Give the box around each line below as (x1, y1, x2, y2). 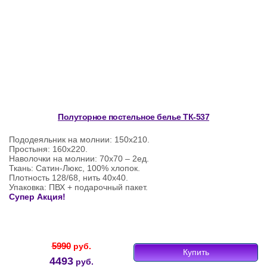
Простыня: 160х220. (9, 144, 88, 154)
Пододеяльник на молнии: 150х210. (9, 135, 150, 145)
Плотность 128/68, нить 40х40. (9, 173, 128, 183)
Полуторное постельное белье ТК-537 (58, 112, 209, 122)
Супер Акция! (9, 192, 66, 202)
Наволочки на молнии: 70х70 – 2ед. (9, 154, 149, 164)
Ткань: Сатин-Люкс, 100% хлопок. (9, 163, 140, 173)
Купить (182, 247, 209, 257)
